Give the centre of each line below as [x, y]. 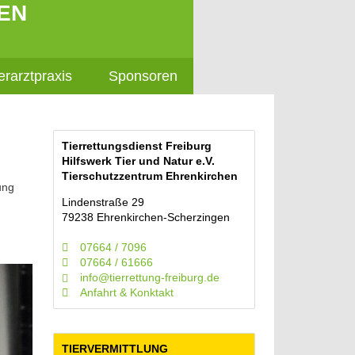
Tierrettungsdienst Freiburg [137, 146]
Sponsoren [143, 76]
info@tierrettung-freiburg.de [149, 277]
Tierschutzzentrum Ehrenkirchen [150, 176]
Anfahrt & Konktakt [126, 292]
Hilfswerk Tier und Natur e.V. [139, 161]
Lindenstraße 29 [103, 202]
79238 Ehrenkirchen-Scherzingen [146, 217]
